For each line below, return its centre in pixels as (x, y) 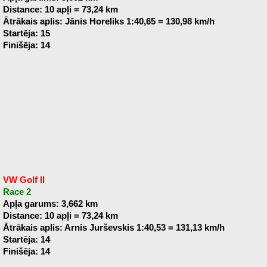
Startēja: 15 (26, 33)
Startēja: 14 (26, 240)
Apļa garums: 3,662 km (50, 204)
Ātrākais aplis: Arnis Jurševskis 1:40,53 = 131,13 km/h (114, 228)
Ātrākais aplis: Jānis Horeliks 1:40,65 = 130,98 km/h (108, 21)
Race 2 (17, 192)
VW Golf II (24, 180)
